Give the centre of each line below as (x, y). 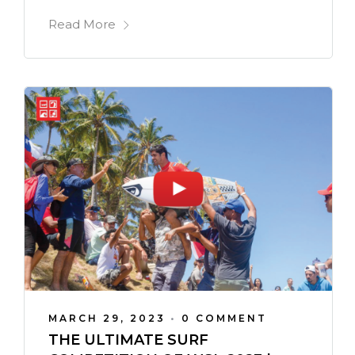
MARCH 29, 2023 (107, 319)
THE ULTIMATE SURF (128, 340)
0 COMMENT (224, 319)
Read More (82, 25)
